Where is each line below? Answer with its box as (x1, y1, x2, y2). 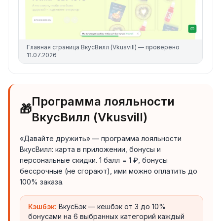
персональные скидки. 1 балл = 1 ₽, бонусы (20, 156, 168, 164)
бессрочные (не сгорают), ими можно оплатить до (20, 167, 197, 175)
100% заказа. (20, 178, 64, 186)
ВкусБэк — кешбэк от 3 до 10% (59, 202, 166, 211)
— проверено (137, 43, 180, 51)
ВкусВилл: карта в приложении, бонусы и (20, 145, 161, 153)
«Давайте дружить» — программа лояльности (20, 134, 182, 143)
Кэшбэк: (28, 202, 57, 211)
